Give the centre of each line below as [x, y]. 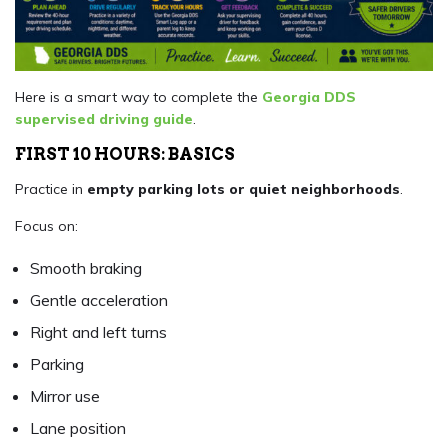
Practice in [51, 189]
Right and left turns [98, 332]
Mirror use [65, 396]
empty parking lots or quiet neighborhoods [243, 189]
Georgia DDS [309, 97]
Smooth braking [86, 268]
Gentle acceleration [99, 300]
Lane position [78, 428]
